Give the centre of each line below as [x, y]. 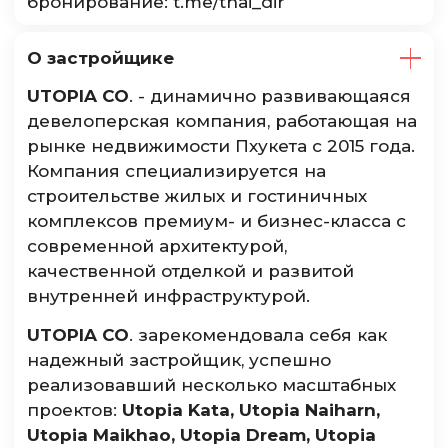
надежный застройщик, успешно [179, 360]
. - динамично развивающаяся [270, 96]
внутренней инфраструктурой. [169, 296]
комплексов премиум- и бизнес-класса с [217, 221]
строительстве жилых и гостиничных [197, 196]
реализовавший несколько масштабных [212, 385]
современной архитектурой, [157, 246]
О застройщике [101, 57]
